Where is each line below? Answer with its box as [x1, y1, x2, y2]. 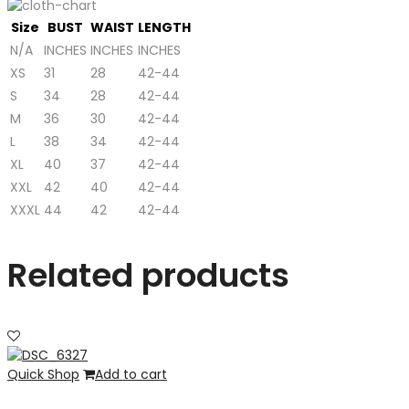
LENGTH [138, 17, 191, 37]
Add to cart [95, 365, 167, 384]
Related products [7, 251, 289, 299]
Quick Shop [7, 365, 79, 384]
